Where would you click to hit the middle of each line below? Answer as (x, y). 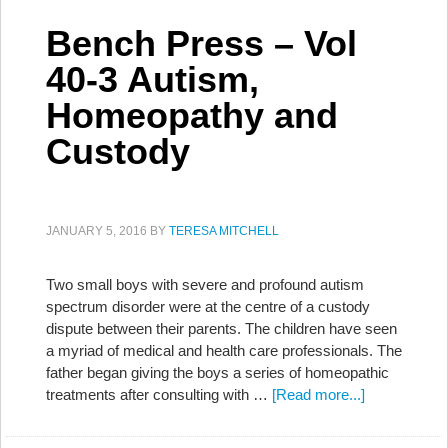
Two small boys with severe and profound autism (205, 284)
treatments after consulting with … (159, 394)
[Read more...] (318, 394)
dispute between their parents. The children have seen (221, 328)
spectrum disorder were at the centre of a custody (208, 306)
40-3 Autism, (152, 79)
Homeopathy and (192, 115)
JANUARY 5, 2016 (96, 231)
